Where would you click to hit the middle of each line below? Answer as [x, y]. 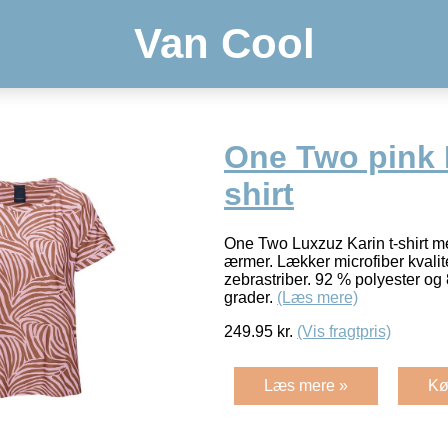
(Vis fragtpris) [344, 331]
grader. [250, 297]
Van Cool [224, 43]
